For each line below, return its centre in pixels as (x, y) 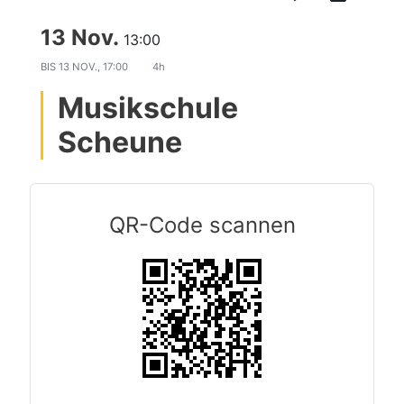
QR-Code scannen (202, 225)
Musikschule (148, 108)
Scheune (120, 142)
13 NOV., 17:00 (95, 67)
